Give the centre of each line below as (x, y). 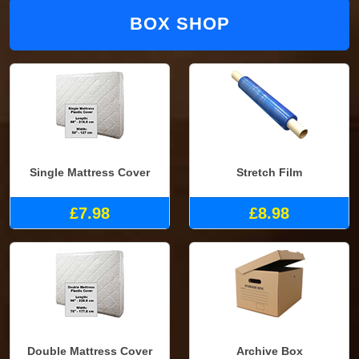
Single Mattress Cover (90, 173)
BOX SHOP (179, 23)
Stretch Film (269, 173)
